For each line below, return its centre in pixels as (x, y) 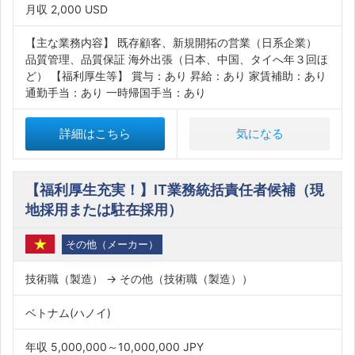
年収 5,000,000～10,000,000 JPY (115, 347)
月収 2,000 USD (67, 9)
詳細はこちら (95, 134)
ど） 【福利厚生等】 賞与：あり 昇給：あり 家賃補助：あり (176, 76)
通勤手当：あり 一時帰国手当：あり (116, 92)
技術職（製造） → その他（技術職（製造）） (139, 279)
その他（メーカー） (112, 244)
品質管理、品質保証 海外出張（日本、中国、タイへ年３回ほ (177, 59)
